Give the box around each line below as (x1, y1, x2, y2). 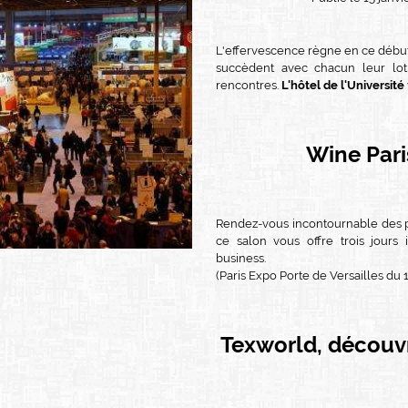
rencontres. (216, 78, 281, 93)
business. (216, 251, 266, 266)
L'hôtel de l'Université (281, 78, 404, 93)
